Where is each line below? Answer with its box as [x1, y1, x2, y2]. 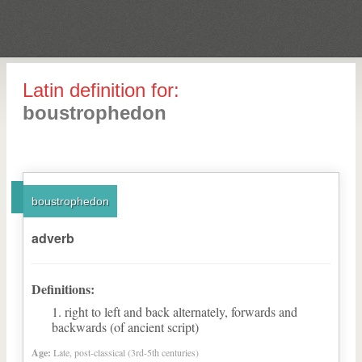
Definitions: [32, 280, 95, 298]
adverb [32, 229, 74, 247]
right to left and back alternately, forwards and [65, 303, 297, 320]
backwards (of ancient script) [52, 318, 199, 335]
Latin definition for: [23, 79, 179, 101]
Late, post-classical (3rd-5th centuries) [53, 346, 199, 359]
